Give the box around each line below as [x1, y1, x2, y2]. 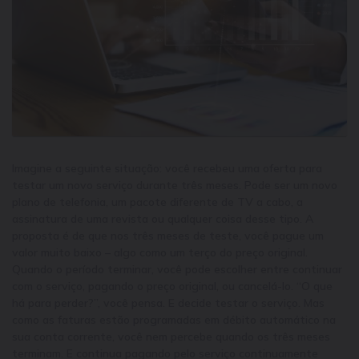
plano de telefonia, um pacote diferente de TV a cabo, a [12, 194, 303, 209]
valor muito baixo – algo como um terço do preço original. [12, 244, 308, 260]
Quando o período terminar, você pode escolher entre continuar [12, 261, 342, 276]
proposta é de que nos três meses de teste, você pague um [12, 228, 324, 243]
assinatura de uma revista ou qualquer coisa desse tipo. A [12, 211, 313, 226]
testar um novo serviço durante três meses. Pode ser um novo [12, 177, 337, 192]
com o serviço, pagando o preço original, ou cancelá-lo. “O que [12, 278, 333, 293]
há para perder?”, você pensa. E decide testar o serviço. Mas [12, 295, 325, 310]
